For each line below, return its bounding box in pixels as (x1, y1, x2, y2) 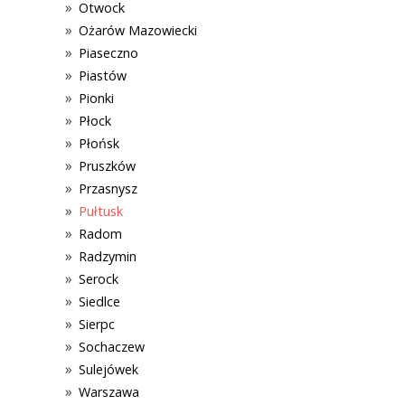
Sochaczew (79, 337, 146, 355)
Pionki (79, 89, 115, 107)
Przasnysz (79, 179, 138, 197)
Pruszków (79, 156, 137, 174)
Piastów (79, 66, 127, 84)
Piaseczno (79, 43, 139, 61)
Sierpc (79, 315, 116, 333)
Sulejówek (79, 360, 139, 378)
